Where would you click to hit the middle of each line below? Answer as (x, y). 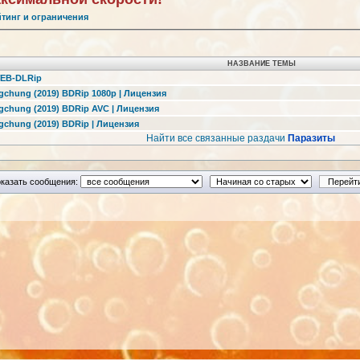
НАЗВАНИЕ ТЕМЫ (261, 64)
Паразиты (311, 139)
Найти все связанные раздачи (217, 139)
